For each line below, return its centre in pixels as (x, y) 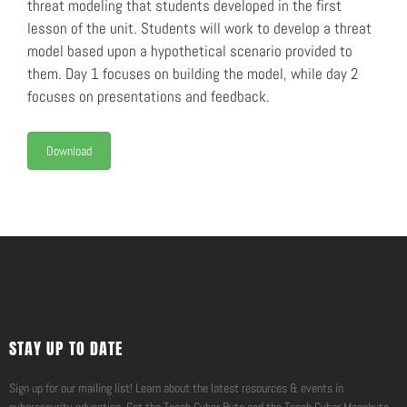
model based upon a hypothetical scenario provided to (190, 51)
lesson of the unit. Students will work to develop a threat (199, 29)
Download (69, 150)
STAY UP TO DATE (66, 349)
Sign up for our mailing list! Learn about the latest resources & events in (176, 388)
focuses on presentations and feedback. (149, 97)
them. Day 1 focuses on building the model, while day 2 (193, 74)
